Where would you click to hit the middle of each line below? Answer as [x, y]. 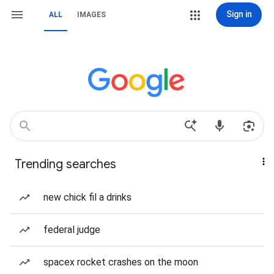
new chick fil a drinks [87, 197]
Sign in [239, 14]
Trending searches [65, 164]
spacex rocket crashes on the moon [121, 262]
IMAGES [91, 15]
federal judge [72, 230]
